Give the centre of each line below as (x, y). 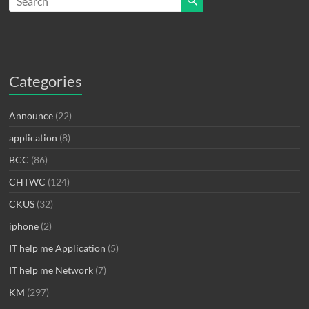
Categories (46, 81)
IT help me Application (58, 248)
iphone (24, 226)
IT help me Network (51, 270)
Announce (31, 116)
